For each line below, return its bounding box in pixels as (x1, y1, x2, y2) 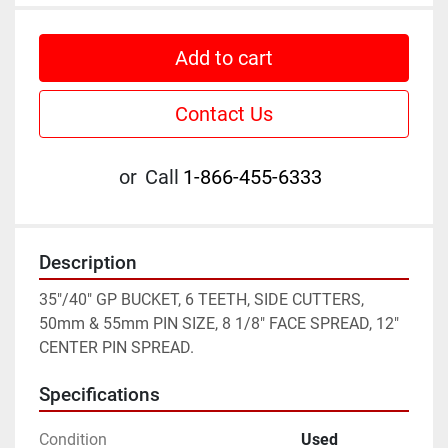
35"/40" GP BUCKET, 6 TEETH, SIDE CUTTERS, (39, 290, 364, 310)
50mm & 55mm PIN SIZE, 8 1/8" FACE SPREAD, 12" (39, 314, 399, 334)
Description (39, 252, 137, 275)
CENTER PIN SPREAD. (39, 338, 194, 358)
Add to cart (175, 46, 273, 71)
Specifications (39, 384, 160, 407)
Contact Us (175, 102, 273, 127)
